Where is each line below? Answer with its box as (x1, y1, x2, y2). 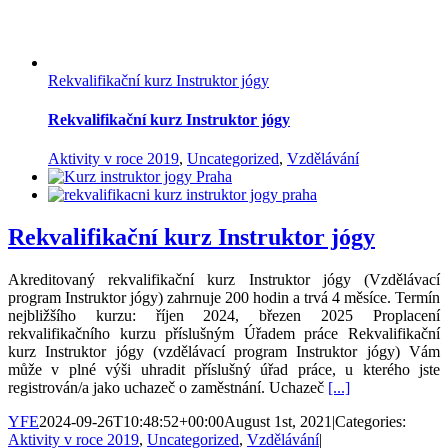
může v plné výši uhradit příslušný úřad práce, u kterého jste (8, 361, 440, 379)
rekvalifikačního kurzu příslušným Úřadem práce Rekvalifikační (8, 325, 440, 343)
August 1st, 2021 (224, 413, 332, 431)
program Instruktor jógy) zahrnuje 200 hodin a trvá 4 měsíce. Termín (8, 289, 440, 307)
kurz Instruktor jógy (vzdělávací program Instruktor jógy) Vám (8, 343, 440, 361)
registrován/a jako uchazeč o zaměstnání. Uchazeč (8, 379, 328, 397)
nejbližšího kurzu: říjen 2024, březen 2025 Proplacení (8, 307, 440, 325)
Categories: (335, 413, 406, 431)
